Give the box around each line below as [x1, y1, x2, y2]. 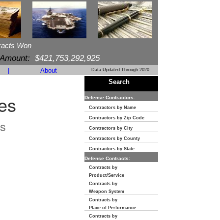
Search [108, 78, 130, 85]
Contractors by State [84, 146, 135, 151]
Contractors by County [84, 136, 140, 141]
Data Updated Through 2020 [91, 67, 149, 72]
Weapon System [84, 189, 124, 194]
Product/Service [84, 173, 124, 178]
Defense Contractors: [84, 95, 135, 100]
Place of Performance [84, 205, 136, 210]
